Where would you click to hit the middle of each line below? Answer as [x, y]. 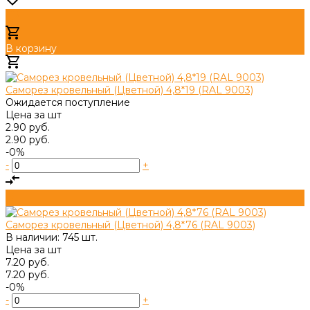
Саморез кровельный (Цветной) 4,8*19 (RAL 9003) [129, 90]
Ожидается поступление [68, 102]
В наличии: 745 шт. [52, 237]
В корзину [31, 48]
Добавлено [49, 65]
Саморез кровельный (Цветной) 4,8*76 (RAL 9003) [130, 225]
